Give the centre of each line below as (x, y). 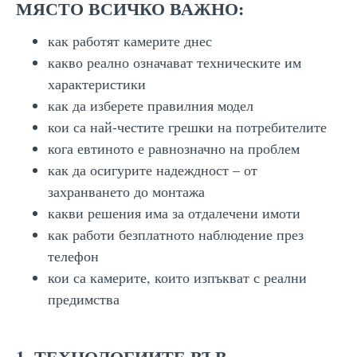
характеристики (97, 83)
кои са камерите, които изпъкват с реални (177, 277)
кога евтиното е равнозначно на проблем (174, 148)
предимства (84, 298)
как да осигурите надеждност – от (153, 169)
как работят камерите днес (130, 40)
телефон (73, 255)
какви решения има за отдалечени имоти (174, 212)
